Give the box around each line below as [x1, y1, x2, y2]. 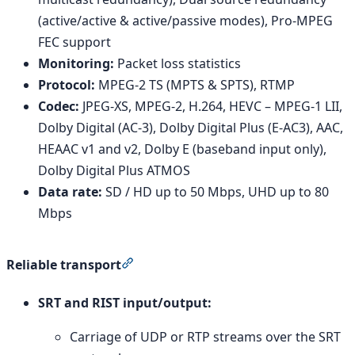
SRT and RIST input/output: [38, 294, 212, 312]
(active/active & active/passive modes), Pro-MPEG [38, 11, 333, 29]
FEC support [38, 32, 111, 51]
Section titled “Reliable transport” [133, 255, 332, 273]
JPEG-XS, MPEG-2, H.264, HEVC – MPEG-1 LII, [79, 97, 342, 115]
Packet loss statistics [114, 54, 241, 72]
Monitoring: [38, 54, 114, 72]
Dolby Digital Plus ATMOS [38, 161, 190, 179]
